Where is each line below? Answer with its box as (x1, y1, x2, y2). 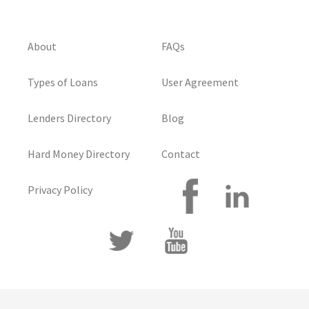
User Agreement (161, 75, 239, 90)
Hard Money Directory (28, 147, 130, 161)
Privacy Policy (28, 183, 92, 197)
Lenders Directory (28, 111, 111, 126)
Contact (161, 147, 200, 161)
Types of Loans (28, 75, 98, 90)
